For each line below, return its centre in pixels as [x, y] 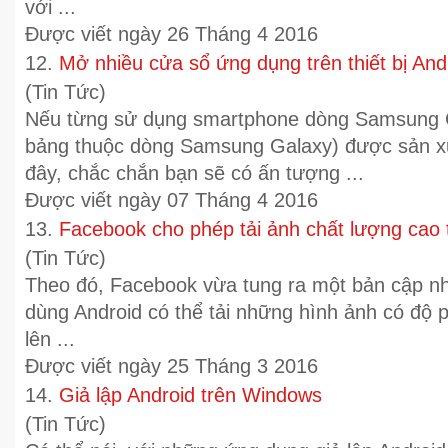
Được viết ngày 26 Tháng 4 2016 [171, 34]
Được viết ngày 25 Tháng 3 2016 [171, 366]
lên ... [50, 339]
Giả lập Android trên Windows [190, 395]
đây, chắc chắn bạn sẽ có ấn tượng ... [194, 173]
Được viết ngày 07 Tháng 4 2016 [171, 200]
